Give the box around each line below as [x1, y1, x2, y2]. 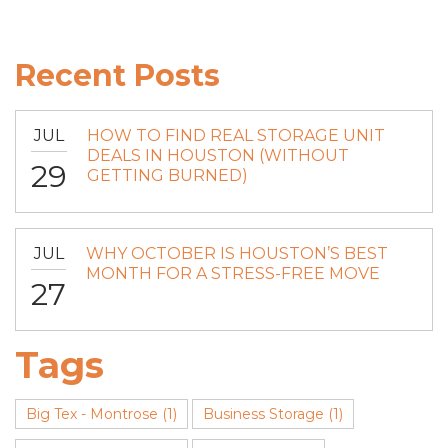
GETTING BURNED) [87, 166, 248, 185]
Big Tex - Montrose [26, 405, 158, 423]
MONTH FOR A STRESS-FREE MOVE [86, 264, 380, 283]
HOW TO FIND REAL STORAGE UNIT [87, 126, 385, 145]
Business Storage [203, 405, 324, 423]
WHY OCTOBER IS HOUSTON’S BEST [86, 244, 388, 263]
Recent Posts [15, 57, 220, 94]
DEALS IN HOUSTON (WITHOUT [87, 146, 349, 165]
